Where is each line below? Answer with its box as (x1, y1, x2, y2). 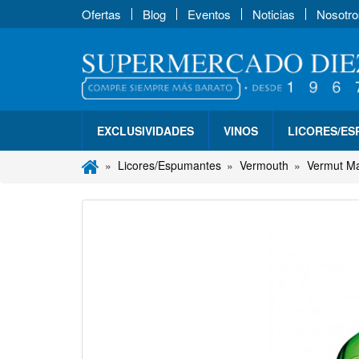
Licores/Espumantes (118, 156, 221, 173)
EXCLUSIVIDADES (97, 122, 194, 139)
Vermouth (240, 156, 288, 173)
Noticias (252, 6, 295, 22)
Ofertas (82, 6, 121, 22)
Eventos (188, 6, 231, 22)
